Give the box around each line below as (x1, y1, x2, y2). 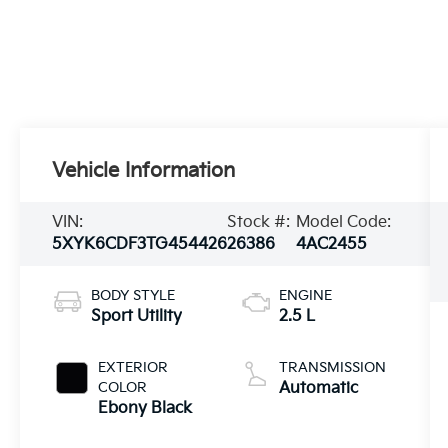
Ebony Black (98, 398, 193, 418)
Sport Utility (91, 306, 183, 326)
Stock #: (227, 212, 291, 232)
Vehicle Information (52, 158, 236, 183)
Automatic (278, 378, 358, 398)
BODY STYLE (91, 286, 176, 304)
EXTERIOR (98, 358, 169, 376)
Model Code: (295, 212, 391, 232)
